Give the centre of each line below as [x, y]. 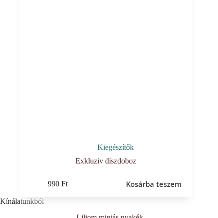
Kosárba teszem [154, 184]
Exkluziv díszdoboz [106, 161]
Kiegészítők [115, 147]
